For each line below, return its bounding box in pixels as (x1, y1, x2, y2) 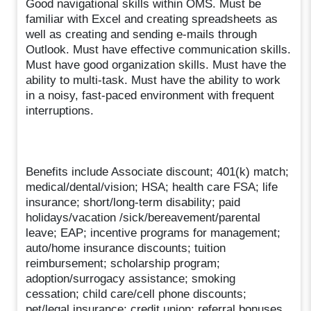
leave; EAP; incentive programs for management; (26, 226, 281, 239)
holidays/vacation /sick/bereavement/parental (26, 210, 261, 224)
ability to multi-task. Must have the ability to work (26, 73, 281, 87)
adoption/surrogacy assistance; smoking (26, 271, 236, 285)
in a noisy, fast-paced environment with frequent (26, 88, 275, 102)
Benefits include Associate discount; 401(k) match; (26, 165, 289, 178)
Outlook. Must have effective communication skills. (26, 42, 292, 56)
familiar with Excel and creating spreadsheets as (26, 12, 278, 26)
